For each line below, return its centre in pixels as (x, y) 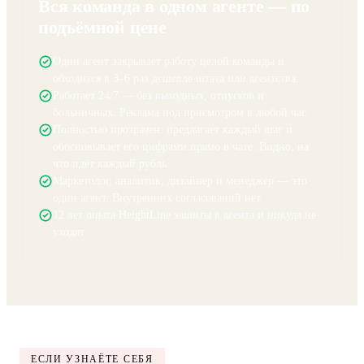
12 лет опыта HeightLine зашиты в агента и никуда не (184, 273)
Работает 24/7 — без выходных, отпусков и (158, 153)
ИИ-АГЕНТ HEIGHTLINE (102, 43)
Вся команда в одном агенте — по (174, 64)
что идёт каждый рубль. (111, 221)
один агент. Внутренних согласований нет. (158, 256)
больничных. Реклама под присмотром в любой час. (181, 170)
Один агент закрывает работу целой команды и (169, 119)
